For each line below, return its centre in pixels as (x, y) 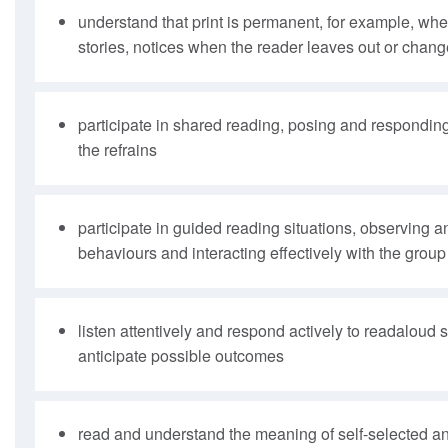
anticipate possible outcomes (180, 355)
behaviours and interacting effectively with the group (261, 252)
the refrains (117, 149)
